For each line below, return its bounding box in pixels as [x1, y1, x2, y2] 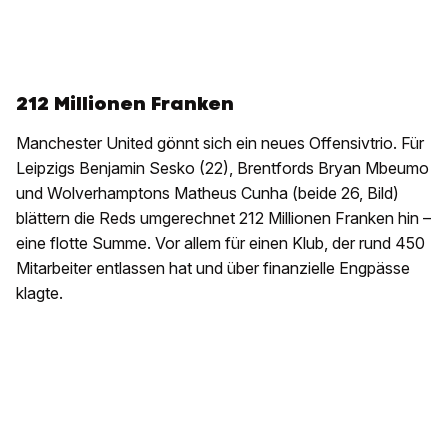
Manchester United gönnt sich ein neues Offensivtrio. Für [16, 133, 424, 154]
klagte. [16, 283, 63, 304]
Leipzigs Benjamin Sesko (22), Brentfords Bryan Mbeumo [16, 158, 429, 179]
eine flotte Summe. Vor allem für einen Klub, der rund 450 [16, 233, 425, 254]
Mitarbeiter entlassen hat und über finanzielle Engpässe [16, 258, 410, 279]
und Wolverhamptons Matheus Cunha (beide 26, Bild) [16, 183, 399, 204]
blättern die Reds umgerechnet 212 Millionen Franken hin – [16, 208, 431, 229]
